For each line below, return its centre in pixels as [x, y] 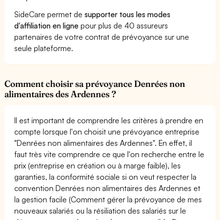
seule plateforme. [44, 48]
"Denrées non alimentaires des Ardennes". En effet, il [103, 143]
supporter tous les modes [128, 14]
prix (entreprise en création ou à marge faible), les [98, 165]
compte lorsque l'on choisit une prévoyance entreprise [107, 132]
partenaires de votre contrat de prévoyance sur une [102, 37]
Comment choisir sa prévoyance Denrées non [95, 84]
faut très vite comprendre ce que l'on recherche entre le [110, 154]
